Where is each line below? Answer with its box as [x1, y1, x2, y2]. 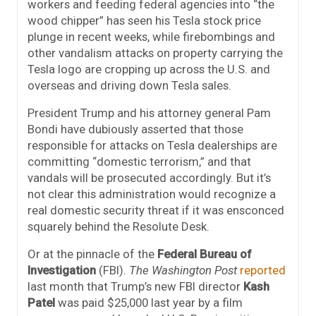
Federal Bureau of [157, 247, 251, 262]
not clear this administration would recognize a [28, 187, 276, 202]
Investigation [28, 263, 96, 278]
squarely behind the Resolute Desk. [28, 219, 209, 234]
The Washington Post [129, 263, 237, 278]
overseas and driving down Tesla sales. [28, 78, 231, 93]
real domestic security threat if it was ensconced [28, 203, 284, 218]
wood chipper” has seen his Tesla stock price [28, 13, 261, 28]
